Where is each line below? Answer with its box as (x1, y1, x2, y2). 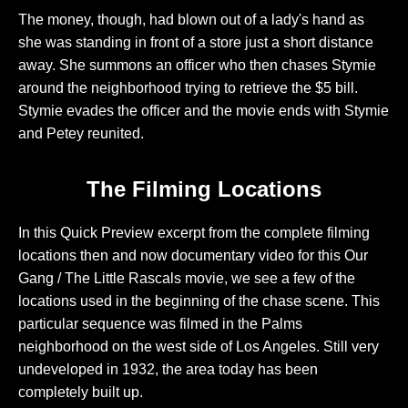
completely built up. (18, 383, 143, 400)
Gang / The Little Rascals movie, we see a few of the (18, 270, 355, 286)
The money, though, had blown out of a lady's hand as (18, 12, 364, 28)
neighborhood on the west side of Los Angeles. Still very (18, 338, 379, 354)
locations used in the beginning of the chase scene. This (18, 292, 380, 309)
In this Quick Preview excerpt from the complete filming (18, 224, 370, 240)
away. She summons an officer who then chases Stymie (18, 57, 376, 74)
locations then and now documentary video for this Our (18, 247, 368, 263)
